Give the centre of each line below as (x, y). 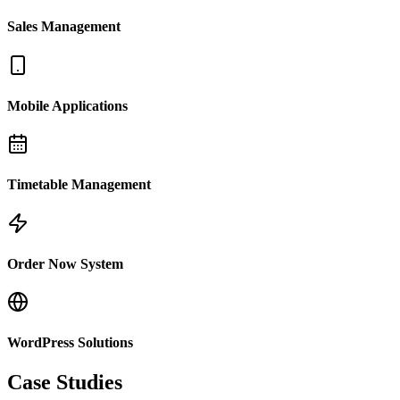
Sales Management (64, 27)
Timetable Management (79, 185)
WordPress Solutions (70, 343)
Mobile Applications (67, 105)
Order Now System (65, 263)
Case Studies (65, 382)
